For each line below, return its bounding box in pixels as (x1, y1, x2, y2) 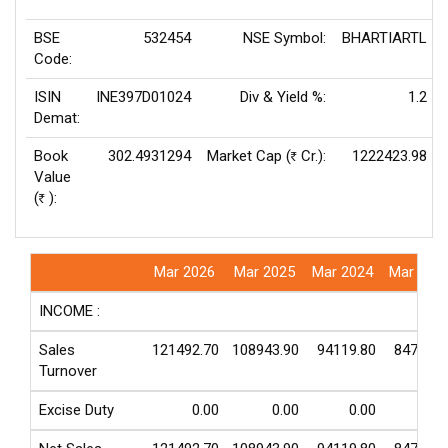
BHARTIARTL (342, 29, 427, 47)
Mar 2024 (312, 263, 373, 281)
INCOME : (39, 302, 100, 320)
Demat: (34, 109, 80, 127)
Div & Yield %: (240, 88, 326, 106)
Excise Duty (39, 401, 114, 419)
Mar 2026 (153, 263, 215, 281)
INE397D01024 (96, 88, 191, 106)
